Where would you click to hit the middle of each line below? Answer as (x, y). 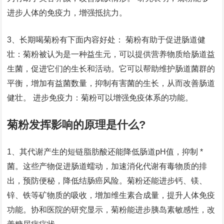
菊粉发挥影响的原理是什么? (76, 125)
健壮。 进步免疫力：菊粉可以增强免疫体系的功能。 (100, 98)
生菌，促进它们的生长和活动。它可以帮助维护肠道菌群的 (111, 69)
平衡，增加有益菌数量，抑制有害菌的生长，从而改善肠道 (111, 83)
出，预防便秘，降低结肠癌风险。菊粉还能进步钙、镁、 (107, 181)
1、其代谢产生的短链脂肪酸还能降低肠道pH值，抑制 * (105, 152)
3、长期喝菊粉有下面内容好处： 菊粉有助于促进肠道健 (106, 40)
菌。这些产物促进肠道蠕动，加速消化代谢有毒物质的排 (107, 166)
